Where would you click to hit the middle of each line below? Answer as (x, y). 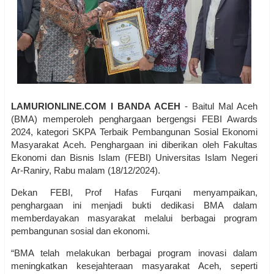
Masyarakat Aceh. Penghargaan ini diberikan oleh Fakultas (135, 145)
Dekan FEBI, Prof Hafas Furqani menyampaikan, (135, 193)
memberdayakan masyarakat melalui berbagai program (135, 218)
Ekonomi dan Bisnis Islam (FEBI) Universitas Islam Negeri (135, 158)
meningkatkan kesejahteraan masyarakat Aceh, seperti (135, 266)
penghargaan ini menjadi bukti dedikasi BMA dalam (135, 206)
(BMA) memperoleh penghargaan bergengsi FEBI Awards (135, 119)
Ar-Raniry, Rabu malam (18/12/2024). (86, 171)
